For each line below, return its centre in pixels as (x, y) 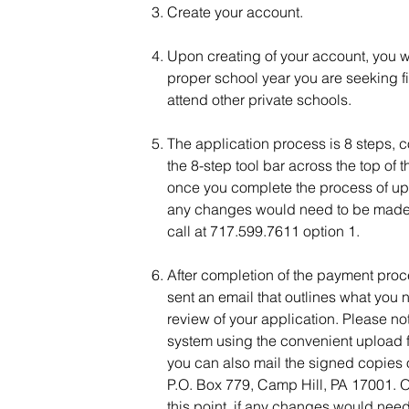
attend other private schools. (259, 100)
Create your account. (235, 12)
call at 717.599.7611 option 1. (263, 231)
